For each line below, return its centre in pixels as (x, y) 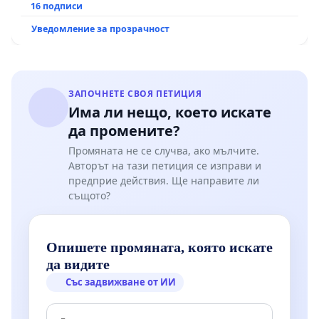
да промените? (124, 130)
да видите (78, 264)
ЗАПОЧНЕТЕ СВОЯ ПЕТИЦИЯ (135, 93)
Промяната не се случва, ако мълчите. (164, 150)
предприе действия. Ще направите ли (164, 180)
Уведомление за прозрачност (100, 28)
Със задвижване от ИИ (121, 282)
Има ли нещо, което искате (170, 112)
